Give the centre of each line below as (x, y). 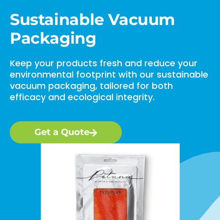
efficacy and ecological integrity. (82, 97)
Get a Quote (62, 132)
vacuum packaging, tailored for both (91, 86)
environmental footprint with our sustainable (109, 75)
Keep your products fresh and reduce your (104, 63)
